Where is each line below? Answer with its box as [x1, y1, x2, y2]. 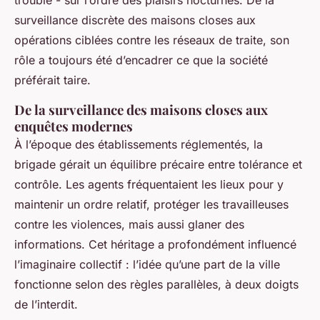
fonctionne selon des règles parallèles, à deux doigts [14, 277, 299, 291]
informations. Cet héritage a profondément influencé [14, 237, 296, 251]
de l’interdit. [14, 297, 78, 311]
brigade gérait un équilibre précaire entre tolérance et [14, 157, 302, 171]
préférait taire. [14, 73, 91, 87]
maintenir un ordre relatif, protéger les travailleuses [14, 197, 289, 211]
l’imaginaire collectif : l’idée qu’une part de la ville [14, 257, 280, 271]
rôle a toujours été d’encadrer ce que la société [14, 53, 268, 67]
